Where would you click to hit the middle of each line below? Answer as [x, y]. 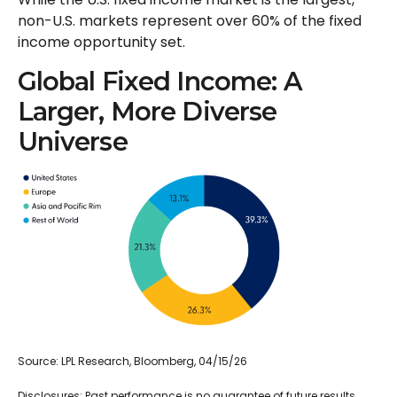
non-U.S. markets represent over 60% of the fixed [190, 21]
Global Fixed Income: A [160, 81]
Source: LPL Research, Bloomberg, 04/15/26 [134, 362]
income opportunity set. [103, 42]
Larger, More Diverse [147, 111]
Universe [72, 141]
